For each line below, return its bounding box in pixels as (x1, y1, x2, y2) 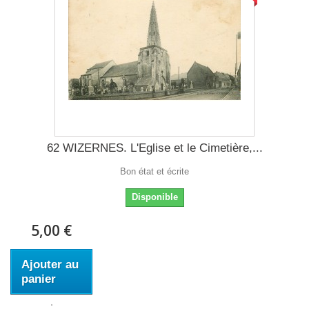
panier (21, 272, 56, 286)
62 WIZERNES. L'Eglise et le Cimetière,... (46, 141, 263, 154)
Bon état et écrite (120, 166, 189, 177)
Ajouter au (21, 258, 79, 271)
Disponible (131, 192, 178, 202)
